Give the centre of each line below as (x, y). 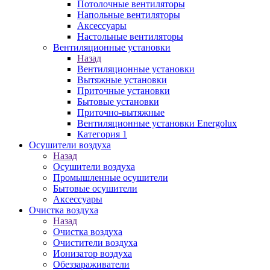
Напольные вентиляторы (129, 15)
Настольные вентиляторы (130, 36)
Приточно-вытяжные (121, 112)
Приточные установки (124, 91)
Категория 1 (102, 134)
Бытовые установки (118, 102)
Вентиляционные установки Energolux (157, 123)
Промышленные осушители (111, 177)
